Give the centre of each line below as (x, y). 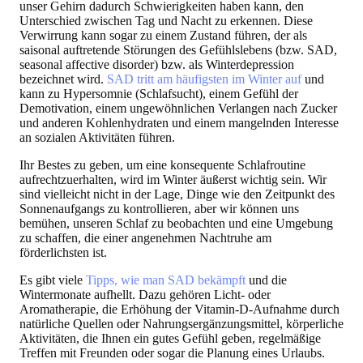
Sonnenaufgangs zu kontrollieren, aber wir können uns (159, 209)
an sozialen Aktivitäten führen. (97, 138)
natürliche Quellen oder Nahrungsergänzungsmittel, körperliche (181, 324)
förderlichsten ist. (63, 253)
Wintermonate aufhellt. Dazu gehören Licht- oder (145, 295)
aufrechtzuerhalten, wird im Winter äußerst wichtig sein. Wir (173, 180)
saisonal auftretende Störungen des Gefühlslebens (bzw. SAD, (178, 50)
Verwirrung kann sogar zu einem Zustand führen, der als (163, 36)
